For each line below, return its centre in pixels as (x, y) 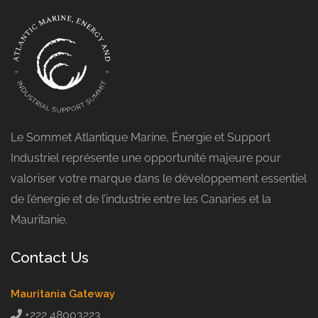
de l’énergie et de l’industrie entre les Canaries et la (141, 199)
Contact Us (50, 257)
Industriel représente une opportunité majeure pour (146, 158)
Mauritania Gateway (63, 294)
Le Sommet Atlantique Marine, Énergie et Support (141, 137)
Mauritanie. (39, 220)
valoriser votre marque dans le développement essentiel (159, 179)
